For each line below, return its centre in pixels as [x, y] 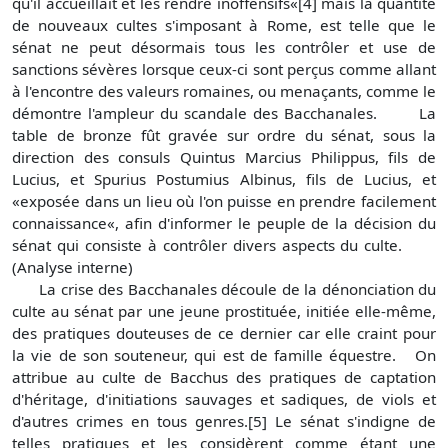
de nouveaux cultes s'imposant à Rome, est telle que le [224, 25]
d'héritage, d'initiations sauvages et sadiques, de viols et [224, 399]
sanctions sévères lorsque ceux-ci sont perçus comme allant [224, 69]
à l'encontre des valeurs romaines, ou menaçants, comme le [224, 91]
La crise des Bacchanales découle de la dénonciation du [224, 289]
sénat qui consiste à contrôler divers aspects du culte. [224, 245]
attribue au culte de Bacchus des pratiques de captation [224, 377]
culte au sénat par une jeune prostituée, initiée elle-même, [224, 311]
